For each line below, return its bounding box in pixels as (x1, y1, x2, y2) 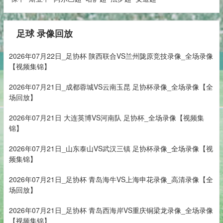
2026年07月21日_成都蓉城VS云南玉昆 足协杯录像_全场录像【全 (8, 82, 213, 92)
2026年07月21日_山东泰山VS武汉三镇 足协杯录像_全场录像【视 (8, 143, 213, 154)
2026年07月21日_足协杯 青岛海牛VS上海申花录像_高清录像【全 (8, 174, 213, 185)
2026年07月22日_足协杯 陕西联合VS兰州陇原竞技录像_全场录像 (8, 51, 213, 61)
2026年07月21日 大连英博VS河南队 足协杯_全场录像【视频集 (8, 112, 204, 123)
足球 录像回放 (16, 27, 73, 40)
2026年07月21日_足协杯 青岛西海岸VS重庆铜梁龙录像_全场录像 (8, 205, 213, 216)
